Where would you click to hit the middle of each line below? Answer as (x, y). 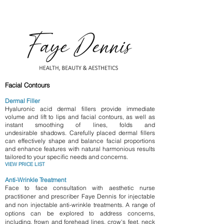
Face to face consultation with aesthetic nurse (80, 188)
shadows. (55, 133)
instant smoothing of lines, (62, 125)
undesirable (23, 133)
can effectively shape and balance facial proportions (80, 141)
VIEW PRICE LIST (25, 164)
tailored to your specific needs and (53, 157)
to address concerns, (119, 213)
